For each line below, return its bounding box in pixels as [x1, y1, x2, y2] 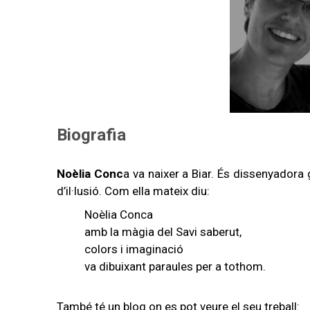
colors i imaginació [84, 241, 186, 256]
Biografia [57, 125, 126, 145]
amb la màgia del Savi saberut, [84, 224, 241, 239]
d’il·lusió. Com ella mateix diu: [57, 184, 210, 198]
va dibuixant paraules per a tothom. [84, 259, 266, 273]
